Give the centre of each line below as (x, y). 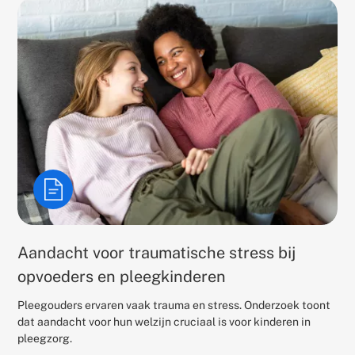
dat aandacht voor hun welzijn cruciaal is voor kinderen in (164, 321)
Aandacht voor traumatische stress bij (157, 252)
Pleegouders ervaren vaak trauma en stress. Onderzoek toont (174, 305)
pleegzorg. (45, 338)
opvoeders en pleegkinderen (122, 276)
